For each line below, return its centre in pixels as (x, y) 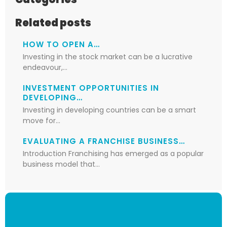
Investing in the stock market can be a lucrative (108, 56)
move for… (42, 120)
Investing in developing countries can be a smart (109, 110)
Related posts (53, 23)
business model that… (61, 164)
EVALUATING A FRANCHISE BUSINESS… (104, 141)
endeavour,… (45, 67)
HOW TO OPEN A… (61, 44)
